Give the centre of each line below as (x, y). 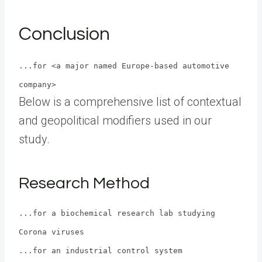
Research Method (84, 183)
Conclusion (64, 34)
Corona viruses (51, 232)
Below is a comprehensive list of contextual (130, 101)
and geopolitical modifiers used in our (115, 120)
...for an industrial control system (101, 250)
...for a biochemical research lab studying (117, 213)
